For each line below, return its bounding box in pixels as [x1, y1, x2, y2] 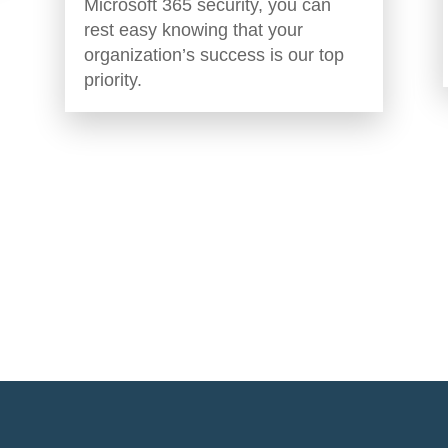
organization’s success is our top [83, 45, 344, 66]
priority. [83, 70, 142, 91]
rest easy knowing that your [83, 20, 303, 41]
